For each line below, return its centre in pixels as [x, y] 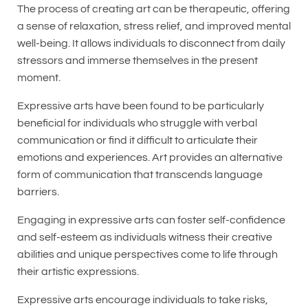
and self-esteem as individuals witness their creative [145, 237]
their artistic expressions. [78, 271]
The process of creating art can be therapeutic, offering [154, 9]
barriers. [38, 191]
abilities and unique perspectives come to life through [147, 254]
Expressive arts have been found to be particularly [141, 106]
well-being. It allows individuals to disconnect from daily [151, 43]
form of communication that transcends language [140, 174]
